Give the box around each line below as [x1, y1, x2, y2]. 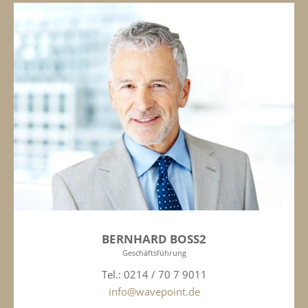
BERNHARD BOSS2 [102, 231, 206, 247]
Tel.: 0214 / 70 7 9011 [101, 267, 207, 282]
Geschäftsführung [122, 247, 186, 258]
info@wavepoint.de [108, 285, 200, 299]
